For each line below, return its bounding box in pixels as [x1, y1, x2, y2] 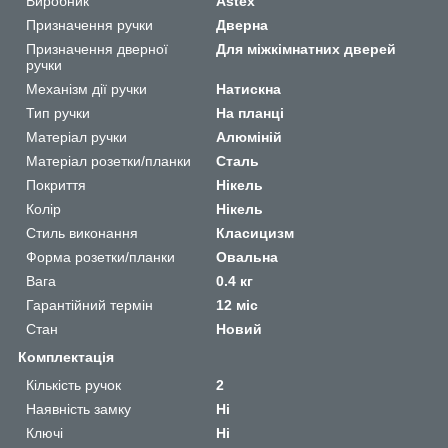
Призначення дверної [26, 40, 168, 57]
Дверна [216, 16, 269, 33]
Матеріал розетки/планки [26, 152, 191, 169]
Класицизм [216, 224, 295, 241]
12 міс [216, 296, 259, 313]
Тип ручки [26, 104, 90, 121]
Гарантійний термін [26, 296, 153, 313]
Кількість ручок [26, 376, 121, 393]
